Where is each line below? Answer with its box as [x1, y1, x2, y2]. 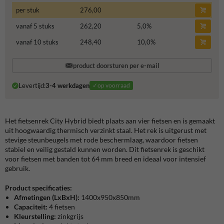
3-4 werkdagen [45, 81, 89, 90]
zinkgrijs [56, 211, 83, 220]
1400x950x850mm [79, 192, 140, 201]
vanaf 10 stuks [15, 38, 58, 46]
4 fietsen [47, 202, 75, 211]
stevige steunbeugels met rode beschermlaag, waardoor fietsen [5, 135, 198, 144]
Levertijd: [18, 81, 45, 90]
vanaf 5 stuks [15, 22, 54, 30]
